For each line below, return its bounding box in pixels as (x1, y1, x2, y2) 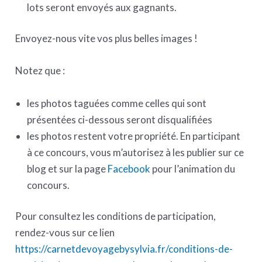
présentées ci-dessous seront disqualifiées (27, 113, 213, 126)
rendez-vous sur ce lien (15, 226, 115, 239)
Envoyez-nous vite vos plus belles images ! (15, 32, 198, 45)
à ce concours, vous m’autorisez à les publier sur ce (27, 146, 244, 158)
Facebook (106, 162, 153, 175)
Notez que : (15, 64, 65, 77)
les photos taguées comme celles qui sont (27, 96, 207, 109)
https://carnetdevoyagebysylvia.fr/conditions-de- (15, 243, 233, 256)
